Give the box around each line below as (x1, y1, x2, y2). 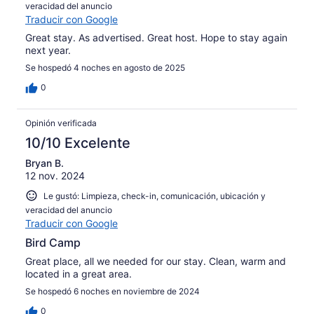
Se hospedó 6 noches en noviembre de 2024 (25, 286, 200, 297)
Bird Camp (25, 235, 81, 250)
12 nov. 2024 (25, 169, 85, 182)
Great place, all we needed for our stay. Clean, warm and (25, 255, 286, 268)
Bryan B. (25, 156, 64, 169)
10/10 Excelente (25, 134, 130, 151)
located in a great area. (25, 268, 132, 280)
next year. (25, 43, 71, 56)
